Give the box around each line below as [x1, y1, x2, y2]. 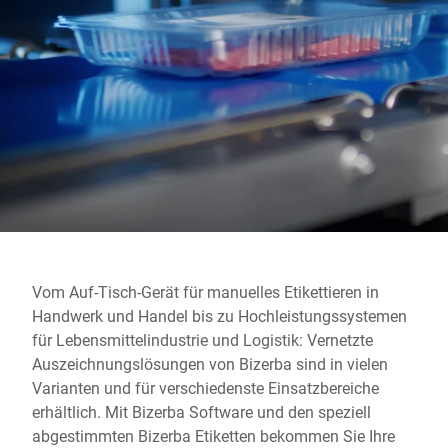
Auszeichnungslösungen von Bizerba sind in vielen [32, 353, 388, 374]
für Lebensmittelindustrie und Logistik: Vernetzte [32, 329, 373, 350]
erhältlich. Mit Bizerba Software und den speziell [32, 401, 371, 422]
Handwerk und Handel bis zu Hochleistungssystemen [32, 305, 407, 326]
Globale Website [32, 2, 146, 23]
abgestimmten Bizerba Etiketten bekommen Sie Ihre [32, 425, 395, 446]
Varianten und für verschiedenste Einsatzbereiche [32, 377, 379, 398]
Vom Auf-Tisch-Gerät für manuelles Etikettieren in [32, 281, 379, 302]
